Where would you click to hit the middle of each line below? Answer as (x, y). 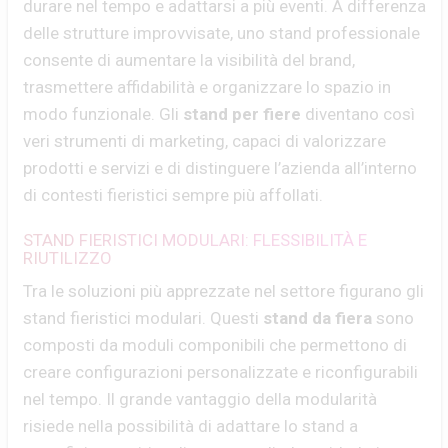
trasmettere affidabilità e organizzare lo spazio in (206, 87)
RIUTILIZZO (67, 258)
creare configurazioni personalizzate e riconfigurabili (220, 372)
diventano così (357, 114)
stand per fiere (241, 114)
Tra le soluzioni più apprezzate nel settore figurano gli (223, 291)
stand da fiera (317, 318)
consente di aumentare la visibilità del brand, (188, 60)
